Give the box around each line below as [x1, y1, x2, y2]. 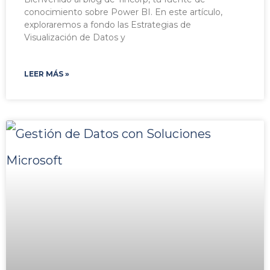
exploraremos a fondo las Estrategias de [24, 19, 191, 31]
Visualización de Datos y [24, 32, 125, 43]
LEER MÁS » [24, 69, 69, 79]
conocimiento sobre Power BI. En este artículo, [24, 7, 222, 18]
